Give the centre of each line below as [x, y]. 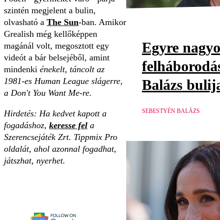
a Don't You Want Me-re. [48, 93]
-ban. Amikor [102, 22]
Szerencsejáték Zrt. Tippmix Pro [61, 137]
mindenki [22, 69]
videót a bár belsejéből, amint [57, 58]
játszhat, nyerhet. [35, 161]
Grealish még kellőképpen [51, 34]
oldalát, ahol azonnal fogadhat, [60, 149]
